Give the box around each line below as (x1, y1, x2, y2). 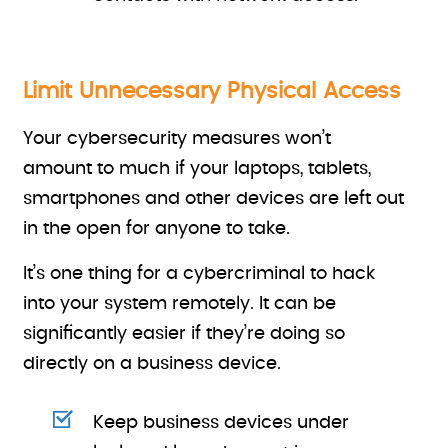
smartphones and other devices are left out (23, 190, 405, 208)
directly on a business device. (23, 355, 282, 373)
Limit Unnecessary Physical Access (23, 80, 402, 102)
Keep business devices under (93, 414, 350, 432)
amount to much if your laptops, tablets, (23, 160, 372, 178)
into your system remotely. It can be (23, 295, 337, 313)
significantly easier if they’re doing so (23, 325, 346, 343)
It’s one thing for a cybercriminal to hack (23, 265, 376, 283)
